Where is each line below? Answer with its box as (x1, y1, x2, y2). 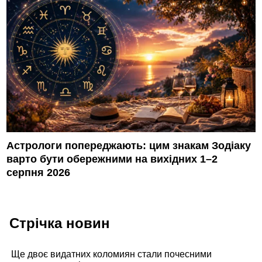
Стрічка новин (9, 215, 111, 232)
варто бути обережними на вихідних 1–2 (6, 153, 218, 166)
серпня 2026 (6, 167, 71, 179)
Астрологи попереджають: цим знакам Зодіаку (6, 140, 251, 152)
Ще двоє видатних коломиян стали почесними (11, 249, 212, 260)
